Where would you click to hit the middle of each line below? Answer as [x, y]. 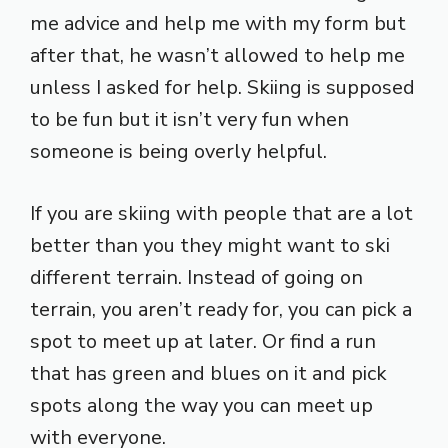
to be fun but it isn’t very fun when [189, 119]
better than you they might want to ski [210, 245]
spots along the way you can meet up [201, 405]
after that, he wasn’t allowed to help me [217, 55]
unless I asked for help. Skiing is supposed [222, 87]
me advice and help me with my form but [218, 23]
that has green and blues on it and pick [208, 373]
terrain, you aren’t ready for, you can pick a [221, 309]
